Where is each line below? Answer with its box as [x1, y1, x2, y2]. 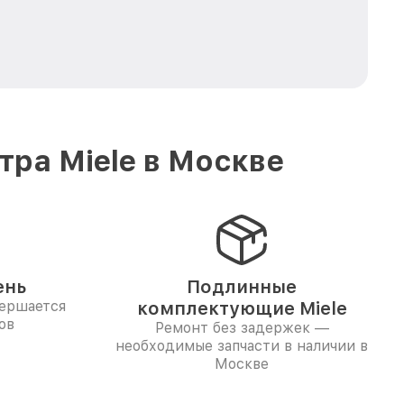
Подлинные [187, 276, 297, 298]
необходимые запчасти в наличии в [115, 337, 368, 354]
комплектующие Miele [136, 298, 347, 319]
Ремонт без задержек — [154, 319, 329, 336]
